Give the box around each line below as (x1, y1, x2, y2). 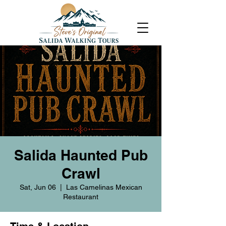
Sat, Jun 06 (19, 183, 56, 191)
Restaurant (63, 193, 98, 201)
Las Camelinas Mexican (66, 183, 142, 191)
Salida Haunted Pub (14, 147, 148, 163)
